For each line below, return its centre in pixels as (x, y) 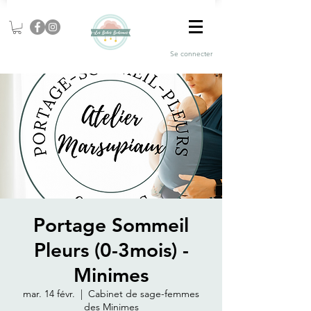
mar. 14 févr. (49, 294)
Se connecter (191, 53)
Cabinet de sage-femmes (144, 294)
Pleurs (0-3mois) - (111, 250)
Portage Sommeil (111, 225)
